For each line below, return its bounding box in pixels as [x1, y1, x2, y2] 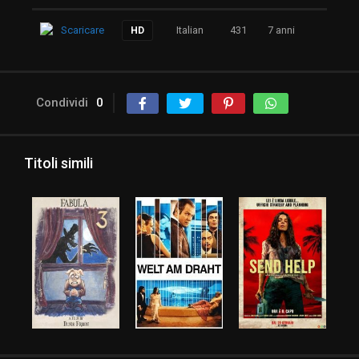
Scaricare [61, 24, 104, 37]
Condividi [36, 95, 88, 111]
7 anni [268, 24, 295, 37]
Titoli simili [24, 155, 93, 172]
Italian [176, 24, 204, 37]
